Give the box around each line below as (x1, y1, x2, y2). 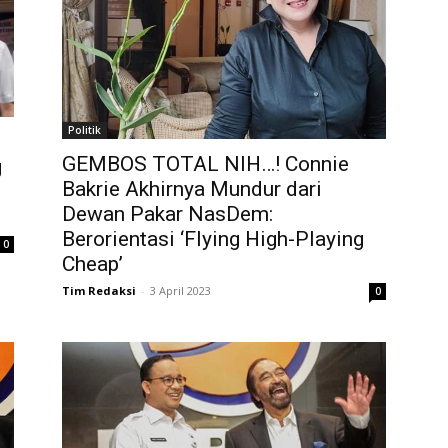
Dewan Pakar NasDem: (62, 202, 273, 227)
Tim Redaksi (62, 283, 136, 299)
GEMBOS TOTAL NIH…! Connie (62, 152, 349, 177)
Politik (68, 123, 101, 138)
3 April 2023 (150, 283, 211, 299)
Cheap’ (62, 252, 123, 277)
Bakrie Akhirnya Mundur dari (62, 177, 322, 202)
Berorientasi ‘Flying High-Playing (62, 227, 364, 252)
